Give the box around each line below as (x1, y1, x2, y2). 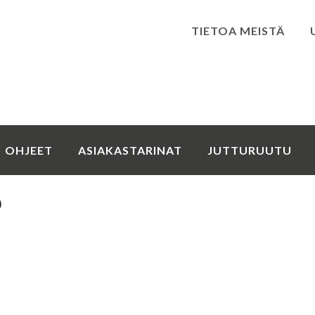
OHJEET (5, 143, 53, 157)
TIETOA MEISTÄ (191, 24, 285, 37)
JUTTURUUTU (207, 143, 292, 157)
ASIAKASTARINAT (78, 143, 182, 157)
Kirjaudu (135, 86, 180, 100)
